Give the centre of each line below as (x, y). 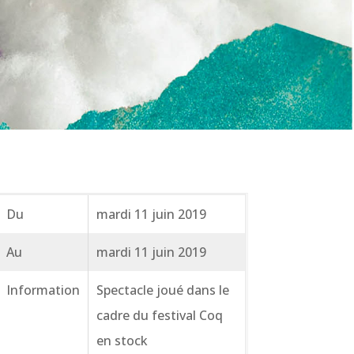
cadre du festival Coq (159, 316)
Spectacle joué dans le (162, 290)
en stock (122, 341)
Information (43, 290)
